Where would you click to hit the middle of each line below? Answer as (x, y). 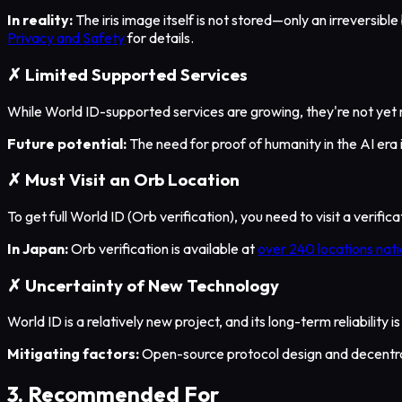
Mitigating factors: (73, 354)
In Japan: (38, 248)
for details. (159, 38)
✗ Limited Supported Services (127, 74)
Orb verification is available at (163, 248)
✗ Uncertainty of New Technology (143, 285)
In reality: (40, 20)
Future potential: (67, 143)
